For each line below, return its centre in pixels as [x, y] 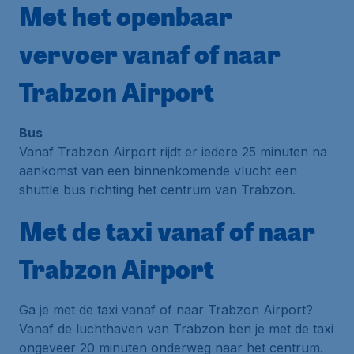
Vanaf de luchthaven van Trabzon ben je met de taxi [176, 329]
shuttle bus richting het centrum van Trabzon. [157, 190]
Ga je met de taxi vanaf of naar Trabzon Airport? [166, 310]
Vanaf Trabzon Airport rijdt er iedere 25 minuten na [173, 152]
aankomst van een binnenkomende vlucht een [158, 171]
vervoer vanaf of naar [150, 54]
